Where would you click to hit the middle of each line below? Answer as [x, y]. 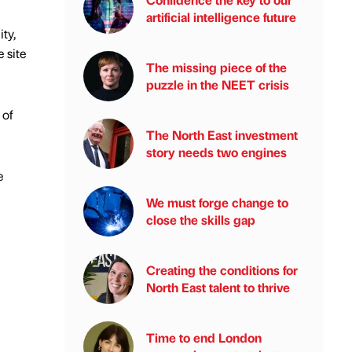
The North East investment [222, 135]
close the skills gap [201, 220]
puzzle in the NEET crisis [218, 84]
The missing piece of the [216, 67]
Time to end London [204, 337]
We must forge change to [217, 202]
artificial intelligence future [221, 17]
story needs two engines [216, 152]
